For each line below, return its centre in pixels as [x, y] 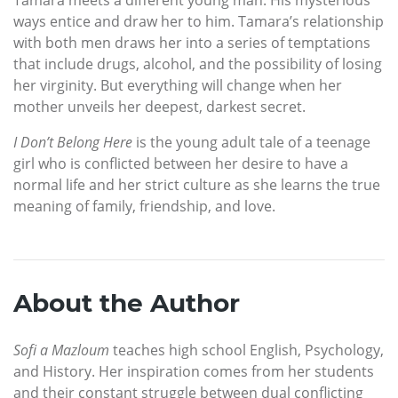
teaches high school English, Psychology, [247, 350]
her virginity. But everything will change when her [178, 85]
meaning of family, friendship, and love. [144, 206]
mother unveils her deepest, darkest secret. [159, 106]
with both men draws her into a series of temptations [192, 42]
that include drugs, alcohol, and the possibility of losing [198, 64]
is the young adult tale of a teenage [251, 142]
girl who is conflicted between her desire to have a [181, 163]
